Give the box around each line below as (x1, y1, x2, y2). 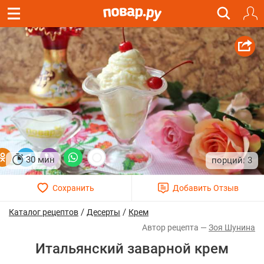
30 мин (26, 154, 55, 166)
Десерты (87, 207, 120, 217)
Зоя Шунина (209, 223, 255, 233)
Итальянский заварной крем (35, 240, 229, 258)
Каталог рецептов (9, 207, 78, 217)
